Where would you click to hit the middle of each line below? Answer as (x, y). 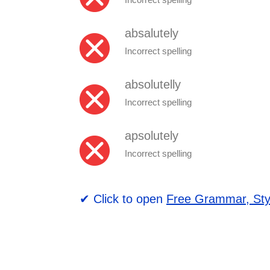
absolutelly (153, 84)
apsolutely (152, 135)
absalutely (152, 33)
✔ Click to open (123, 199)
